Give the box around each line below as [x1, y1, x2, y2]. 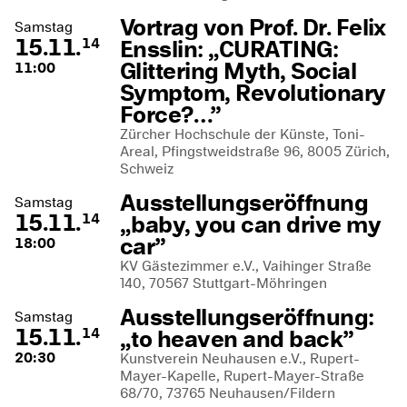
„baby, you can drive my [120, 208, 382, 241]
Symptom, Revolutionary [120, 76, 386, 109]
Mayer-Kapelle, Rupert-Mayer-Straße [120, 365, 364, 386]
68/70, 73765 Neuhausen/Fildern [120, 382, 335, 403]
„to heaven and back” [120, 323, 354, 355]
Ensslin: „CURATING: [120, 33, 339, 65]
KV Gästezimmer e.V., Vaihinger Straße [120, 255, 372, 276]
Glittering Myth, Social [120, 55, 357, 87]
